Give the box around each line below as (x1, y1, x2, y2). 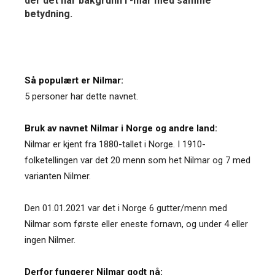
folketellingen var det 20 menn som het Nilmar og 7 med (25, 154, 250, 166)
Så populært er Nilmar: (25, 74, 123, 86)
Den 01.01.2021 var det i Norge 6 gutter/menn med (25, 202, 227, 214)
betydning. (25, 7, 72, 20)
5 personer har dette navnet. (25, 90, 138, 102)
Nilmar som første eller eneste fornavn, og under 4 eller (25, 218, 248, 230)
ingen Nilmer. (25, 234, 76, 246)
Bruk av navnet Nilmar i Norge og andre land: (25, 122, 217, 134)
